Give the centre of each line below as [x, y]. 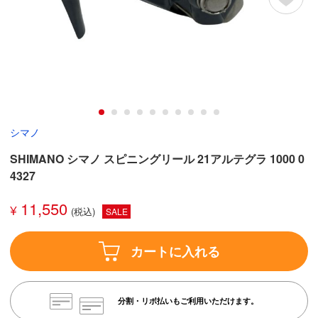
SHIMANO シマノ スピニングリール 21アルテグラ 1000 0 [158, 159]
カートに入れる [175, 251]
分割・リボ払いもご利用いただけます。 [188, 301]
